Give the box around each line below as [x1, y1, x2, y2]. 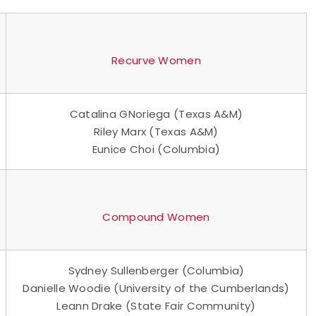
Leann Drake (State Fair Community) [56, 298, 256, 313]
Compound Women [102, 209, 210, 224]
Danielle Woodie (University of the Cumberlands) [23, 280, 290, 296]
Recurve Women [111, 52, 201, 68]
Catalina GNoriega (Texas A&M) [69, 106, 243, 121]
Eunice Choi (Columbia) [92, 141, 221, 157]
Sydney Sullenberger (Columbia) [68, 262, 245, 278]
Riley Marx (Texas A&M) [94, 123, 219, 139]
